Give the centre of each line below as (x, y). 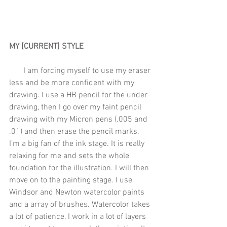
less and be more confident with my (73, 83)
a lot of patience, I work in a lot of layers (79, 217)
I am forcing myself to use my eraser (16, 71)
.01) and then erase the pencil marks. (75, 132)
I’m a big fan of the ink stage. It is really (78, 144)
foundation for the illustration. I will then (80, 168)
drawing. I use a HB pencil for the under (79, 96)
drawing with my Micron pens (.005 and (79, 120)
